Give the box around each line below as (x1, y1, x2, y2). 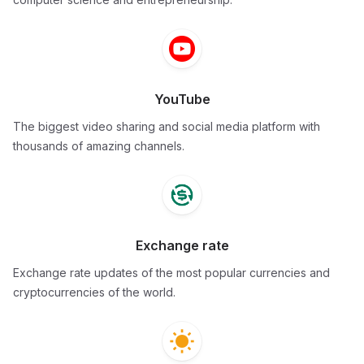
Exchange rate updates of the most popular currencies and (13, 266, 330, 280)
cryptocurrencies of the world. (13, 285, 175, 300)
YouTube (154, 91, 210, 108)
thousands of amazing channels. (13, 139, 184, 154)
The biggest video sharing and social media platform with (13, 119, 320, 134)
